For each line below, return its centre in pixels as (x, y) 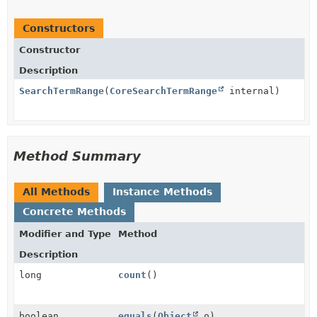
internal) (252, 91)
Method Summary (77, 156)
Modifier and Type (65, 234)
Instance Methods (162, 191)
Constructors (59, 28)
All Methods (56, 191)
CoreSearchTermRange (163, 91)
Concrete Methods (74, 211)
